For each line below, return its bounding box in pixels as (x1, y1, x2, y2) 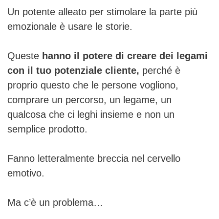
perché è (139, 65, 180, 76)
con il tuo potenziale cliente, (7, 65, 139, 76)
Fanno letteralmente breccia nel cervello (7, 153, 180, 164)
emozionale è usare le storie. (7, 21, 132, 32)
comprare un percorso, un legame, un (7, 94, 172, 105)
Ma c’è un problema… (7, 197, 103, 208)
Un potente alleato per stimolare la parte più (7, 6, 197, 17)
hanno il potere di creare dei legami (42, 50, 208, 61)
